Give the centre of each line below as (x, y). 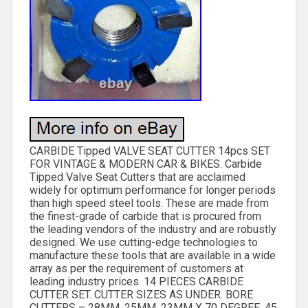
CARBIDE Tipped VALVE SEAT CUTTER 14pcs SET (150, 151)
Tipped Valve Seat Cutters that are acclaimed (137, 177)
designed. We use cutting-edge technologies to (143, 242)
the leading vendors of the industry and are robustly (153, 229)
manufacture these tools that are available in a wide (152, 255)
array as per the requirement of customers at (136, 268)
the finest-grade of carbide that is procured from (145, 216)
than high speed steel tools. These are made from (149, 203)
